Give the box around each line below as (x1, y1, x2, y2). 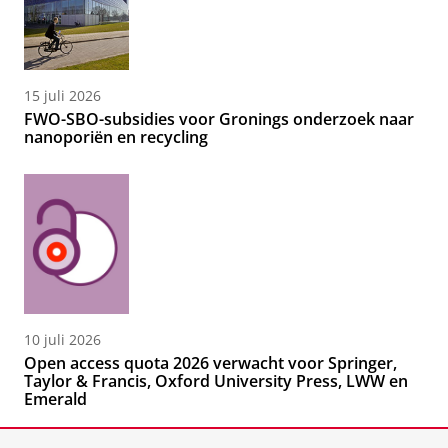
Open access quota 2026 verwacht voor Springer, (24, 352, 397, 375)
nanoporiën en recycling (24, 126, 208, 149)
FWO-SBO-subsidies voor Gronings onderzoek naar (24, 108, 414, 131)
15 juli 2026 (24, 86, 101, 106)
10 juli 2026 (24, 330, 101, 350)
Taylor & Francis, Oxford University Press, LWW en (24, 370, 408, 393)
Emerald (24, 388, 87, 411)
